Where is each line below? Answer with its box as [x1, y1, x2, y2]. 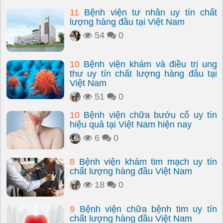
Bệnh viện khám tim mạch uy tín [75, 157, 217, 167]
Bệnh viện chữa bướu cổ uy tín [80, 110, 217, 120]
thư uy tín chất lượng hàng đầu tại [70, 69, 217, 79]
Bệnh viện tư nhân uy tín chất [79, 7, 217, 17]
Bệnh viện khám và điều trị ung [80, 59, 217, 69]
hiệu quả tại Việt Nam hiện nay [70, 119, 192, 129]
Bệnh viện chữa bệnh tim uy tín [75, 204, 217, 214]
